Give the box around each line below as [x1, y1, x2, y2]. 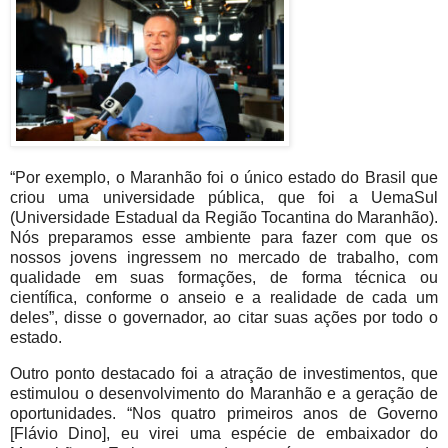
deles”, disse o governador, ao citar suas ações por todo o [10, 308, 438, 326]
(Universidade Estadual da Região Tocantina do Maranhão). [10, 208, 438, 226]
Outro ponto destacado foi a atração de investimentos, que [10, 364, 438, 382]
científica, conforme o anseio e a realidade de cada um [10, 288, 438, 306]
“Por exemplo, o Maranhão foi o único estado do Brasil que [10, 168, 438, 186]
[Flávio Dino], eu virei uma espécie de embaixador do [10, 424, 438, 442]
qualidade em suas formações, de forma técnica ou [10, 268, 438, 286]
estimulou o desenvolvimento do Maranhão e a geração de [10, 384, 438, 402]
